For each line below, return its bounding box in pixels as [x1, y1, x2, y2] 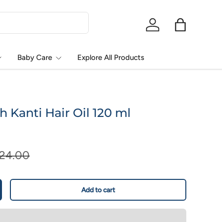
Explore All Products [77, 53, 144, 62]
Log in [152, 25, 172, 34]
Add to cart [81, 185, 115, 194]
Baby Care [17, 53, 52, 62]
